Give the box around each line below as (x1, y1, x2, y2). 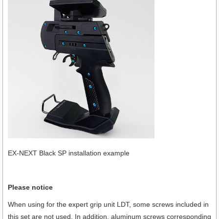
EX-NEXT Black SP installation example (8, 149, 136, 157)
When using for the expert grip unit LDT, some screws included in (8, 200, 209, 209)
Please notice (8, 183, 53, 192)
